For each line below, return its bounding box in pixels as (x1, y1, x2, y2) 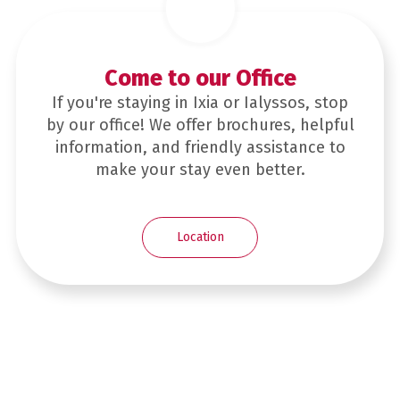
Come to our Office (104, 64, 296, 92)
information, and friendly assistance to (54, 137, 346, 157)
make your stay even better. (95, 159, 305, 179)
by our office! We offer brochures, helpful (46, 114, 354, 135)
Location (176, 229, 224, 245)
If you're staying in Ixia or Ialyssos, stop (52, 92, 348, 112)
